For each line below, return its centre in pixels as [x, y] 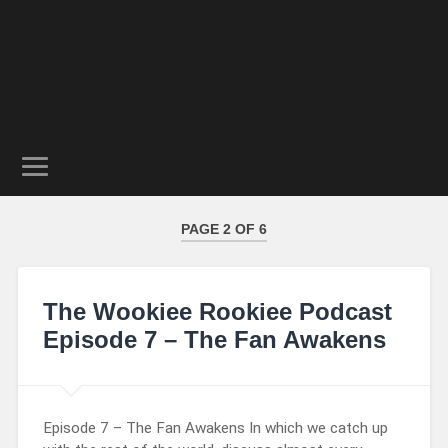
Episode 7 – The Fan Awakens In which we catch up [215, 427]
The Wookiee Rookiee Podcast [217, 311]
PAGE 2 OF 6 [224, 229]
